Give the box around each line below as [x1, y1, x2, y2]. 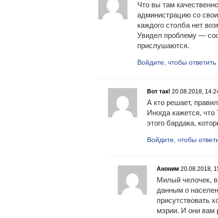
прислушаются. [137, 41, 189, 50]
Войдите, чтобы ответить [137, 58, 216, 66]
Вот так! [147, 88, 170, 95]
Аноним [157, 165, 179, 172]
